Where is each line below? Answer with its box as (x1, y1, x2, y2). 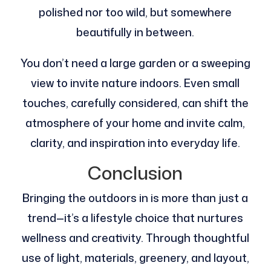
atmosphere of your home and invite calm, (25, 115, 246, 131)
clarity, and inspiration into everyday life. (30, 135, 241, 151)
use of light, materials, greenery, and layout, (21, 250, 249, 266)
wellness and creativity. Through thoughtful (21, 230, 249, 246)
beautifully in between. (76, 24, 195, 41)
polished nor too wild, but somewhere (39, 4, 232, 21)
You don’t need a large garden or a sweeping (20, 55, 250, 71)
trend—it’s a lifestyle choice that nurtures (27, 210, 244, 226)
